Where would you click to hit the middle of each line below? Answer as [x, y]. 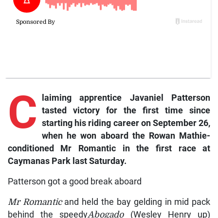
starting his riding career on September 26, [126, 123]
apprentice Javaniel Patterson [141, 98]
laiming [56, 98]
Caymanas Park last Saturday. [67, 161]
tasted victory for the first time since [126, 110]
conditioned [34, 148]
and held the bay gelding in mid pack [136, 202]
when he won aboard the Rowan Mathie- [126, 136]
